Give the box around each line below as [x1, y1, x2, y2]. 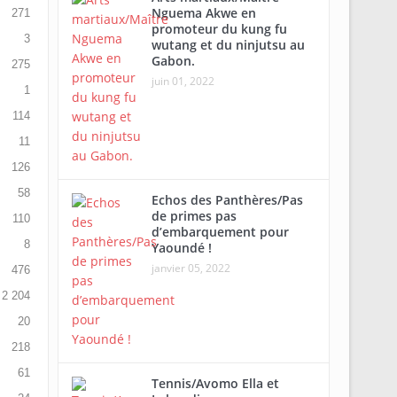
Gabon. [151, 52, 195, 69]
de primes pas [151, 207, 237, 224]
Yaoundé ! [151, 239, 212, 256]
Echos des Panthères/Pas [151, 191, 303, 208]
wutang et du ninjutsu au [151, 36, 305, 53]
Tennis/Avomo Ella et [151, 375, 279, 392]
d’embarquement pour [151, 223, 289, 240]
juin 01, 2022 [151, 74, 214, 89]
